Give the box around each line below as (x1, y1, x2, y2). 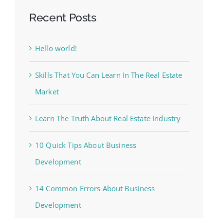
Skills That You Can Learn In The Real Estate (35, 70, 182, 80)
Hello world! (35, 43, 77, 54)
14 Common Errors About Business (35, 183, 155, 194)
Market (35, 87, 59, 97)
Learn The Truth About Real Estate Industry (35, 113, 181, 124)
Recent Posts (29, 11, 96, 24)
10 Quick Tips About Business (35, 140, 137, 150)
